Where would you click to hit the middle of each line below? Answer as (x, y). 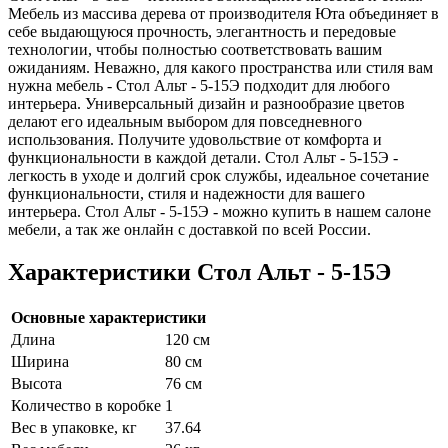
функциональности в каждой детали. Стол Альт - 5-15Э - (203, 158)
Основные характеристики (108, 317)
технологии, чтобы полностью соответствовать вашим (195, 50)
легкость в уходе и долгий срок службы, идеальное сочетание (218, 176)
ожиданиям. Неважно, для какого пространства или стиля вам (220, 68)
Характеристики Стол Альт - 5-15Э (199, 272)
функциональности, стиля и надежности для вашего (186, 194)
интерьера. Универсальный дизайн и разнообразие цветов (206, 104)
